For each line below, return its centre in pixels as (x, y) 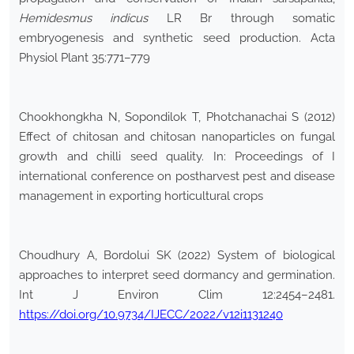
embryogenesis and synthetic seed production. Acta (177, 38)
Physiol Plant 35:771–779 (85, 58)
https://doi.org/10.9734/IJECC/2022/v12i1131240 (151, 315)
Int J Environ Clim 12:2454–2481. (177, 295)
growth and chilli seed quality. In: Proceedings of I (177, 157)
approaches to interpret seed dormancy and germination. (177, 275)
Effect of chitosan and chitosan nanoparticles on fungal (177, 137)
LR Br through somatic (242, 19)
